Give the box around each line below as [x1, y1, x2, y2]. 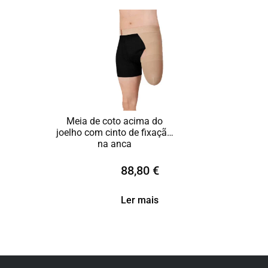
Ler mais [121, 194, 159, 206]
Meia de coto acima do [66, 115, 163, 127]
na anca [97, 138, 132, 150]
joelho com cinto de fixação [56, 127, 172, 138]
